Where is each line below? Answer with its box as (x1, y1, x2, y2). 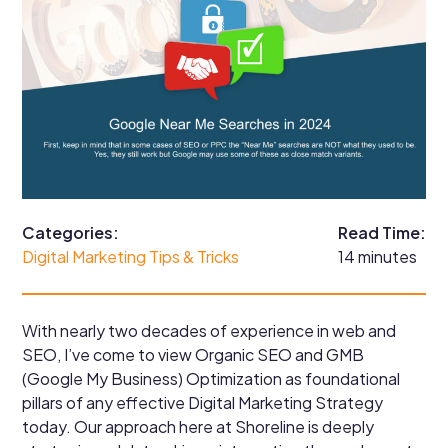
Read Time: (337, 221, 426, 243)
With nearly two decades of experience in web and (22, 319, 397, 341)
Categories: (22, 221, 120, 243)
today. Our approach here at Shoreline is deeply (22, 415, 375, 437)
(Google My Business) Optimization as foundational (22, 367, 401, 389)
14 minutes (337, 245, 417, 267)
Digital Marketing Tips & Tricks (22, 245, 240, 267)
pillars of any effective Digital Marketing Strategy (22, 391, 384, 413)
